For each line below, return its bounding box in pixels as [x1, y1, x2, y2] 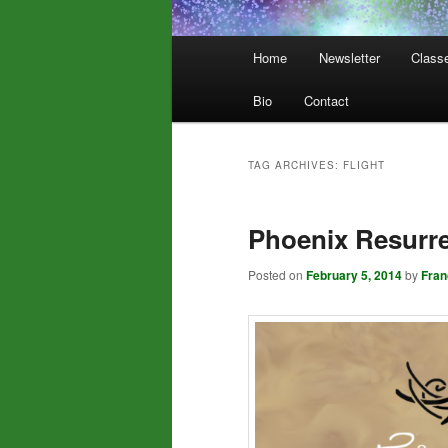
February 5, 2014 [306, 266, 402, 285]
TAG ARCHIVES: [248, 158, 343, 173]
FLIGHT [343, 158, 385, 173]
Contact [303, 91, 349, 111]
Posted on [248, 266, 306, 284]
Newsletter [318, 48, 380, 68]
